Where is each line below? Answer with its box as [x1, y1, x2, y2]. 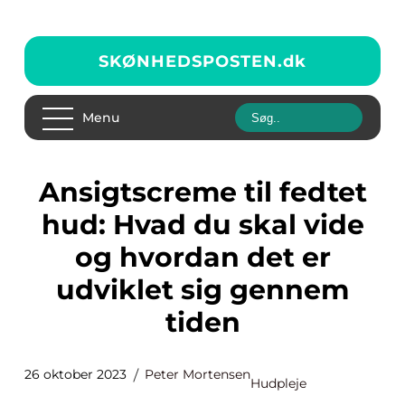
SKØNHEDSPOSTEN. [99, 51, 283, 71]
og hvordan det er [74, 240, 331, 274]
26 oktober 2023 [24, 366, 127, 382]
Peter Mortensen [145, 366, 250, 382]
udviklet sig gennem [56, 273, 349, 306]
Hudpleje [250, 375, 306, 391]
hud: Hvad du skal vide [41, 208, 364, 241]
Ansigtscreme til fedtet [38, 175, 60, 209]
